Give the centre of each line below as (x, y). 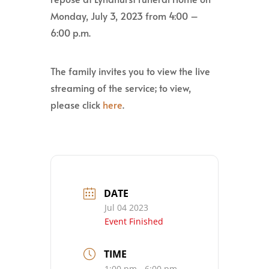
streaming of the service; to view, (121, 88)
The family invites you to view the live (130, 71)
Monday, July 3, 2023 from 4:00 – (124, 16)
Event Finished (134, 222)
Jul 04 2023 (126, 208)
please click (77, 105)
